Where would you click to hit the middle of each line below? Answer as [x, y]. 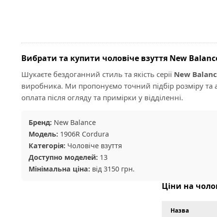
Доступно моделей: [63, 157]
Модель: [43, 134]
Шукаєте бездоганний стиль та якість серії [98, 74]
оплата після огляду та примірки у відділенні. [102, 97]
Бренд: [40, 122]
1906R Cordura [84, 134]
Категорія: [47, 145]
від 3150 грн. [112, 169]
